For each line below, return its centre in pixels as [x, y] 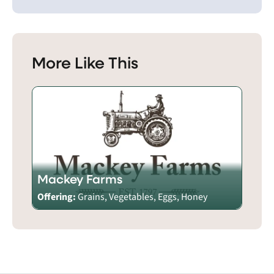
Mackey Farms [80, 179]
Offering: [57, 197]
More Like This [85, 62]
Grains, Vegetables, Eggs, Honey [143, 197]
